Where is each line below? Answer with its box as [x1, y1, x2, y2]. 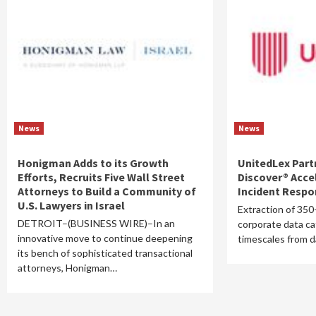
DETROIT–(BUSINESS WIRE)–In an [18, 217, 175, 229]
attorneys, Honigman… [18, 262, 117, 274]
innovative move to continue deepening [18, 232, 193, 244]
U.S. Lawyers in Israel [18, 198, 125, 212]
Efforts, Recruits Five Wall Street [18, 170, 185, 184]
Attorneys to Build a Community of [18, 184, 196, 198]
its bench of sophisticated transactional [18, 247, 193, 259]
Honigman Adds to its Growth [18, 156, 169, 170]
